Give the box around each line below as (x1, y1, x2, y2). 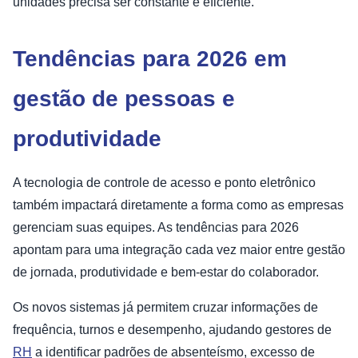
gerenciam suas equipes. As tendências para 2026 (13, 221, 299, 235)
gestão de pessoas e (13, 86, 235, 112)
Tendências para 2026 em (13, 46, 287, 72)
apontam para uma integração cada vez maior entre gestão (13, 243, 345, 257)
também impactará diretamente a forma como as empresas (13, 198, 344, 213)
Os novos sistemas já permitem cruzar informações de (13, 300, 318, 315)
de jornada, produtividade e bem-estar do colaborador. (13, 265, 319, 280)
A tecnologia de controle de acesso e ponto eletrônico (13, 176, 316, 190)
